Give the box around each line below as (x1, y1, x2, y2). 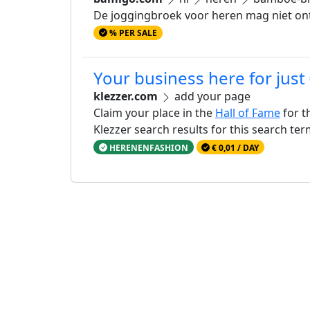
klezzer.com (93, 89, 158, 104)
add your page (172, 89, 250, 104)
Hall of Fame (215, 105, 280, 121)
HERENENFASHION (107, 141, 188, 154)
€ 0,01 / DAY (210, 141, 259, 154)
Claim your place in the (93, 105, 215, 121)
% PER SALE (107, 27, 157, 39)
